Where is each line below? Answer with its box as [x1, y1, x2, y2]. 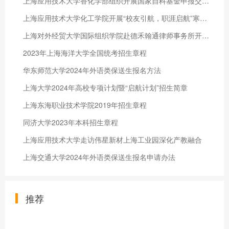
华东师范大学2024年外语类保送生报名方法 [23, 65, 161, 75]
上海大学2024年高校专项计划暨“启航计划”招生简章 [23, 82, 188, 93]
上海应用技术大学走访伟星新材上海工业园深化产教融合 [23, 134, 202, 145]
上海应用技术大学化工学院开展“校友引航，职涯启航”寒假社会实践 [200, 13, 207, 23]
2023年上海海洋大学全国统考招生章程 [23, 48, 147, 58]
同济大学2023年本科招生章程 [23, 117, 118, 127]
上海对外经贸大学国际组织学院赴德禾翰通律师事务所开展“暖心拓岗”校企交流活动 [202, 30, 209, 40]
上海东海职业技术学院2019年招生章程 [23, 100, 147, 110]
